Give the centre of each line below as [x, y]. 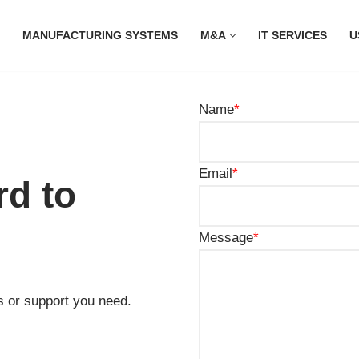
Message [226, 238]
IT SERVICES [292, 36]
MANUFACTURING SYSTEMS [100, 36]
